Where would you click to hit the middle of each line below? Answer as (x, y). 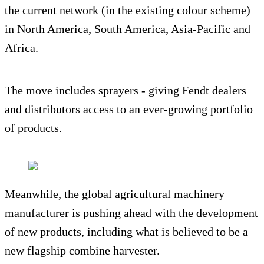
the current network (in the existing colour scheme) (128, 10)
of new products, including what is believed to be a (126, 231)
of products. (33, 128)
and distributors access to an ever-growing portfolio (129, 109)
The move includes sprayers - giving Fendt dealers (126, 90)
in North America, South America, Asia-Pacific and (128, 29)
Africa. (22, 47)
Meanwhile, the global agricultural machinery (115, 194)
